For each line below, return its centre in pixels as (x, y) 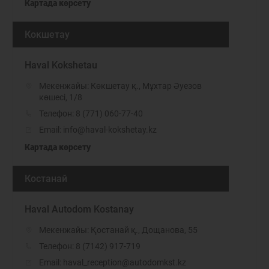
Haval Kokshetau (61, 65)
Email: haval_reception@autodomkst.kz (113, 262)
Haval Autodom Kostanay (79, 209)
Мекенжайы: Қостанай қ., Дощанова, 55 (118, 230)
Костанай (46, 179)
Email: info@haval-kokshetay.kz (98, 130)
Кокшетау (47, 35)
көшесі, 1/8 (61, 97)
